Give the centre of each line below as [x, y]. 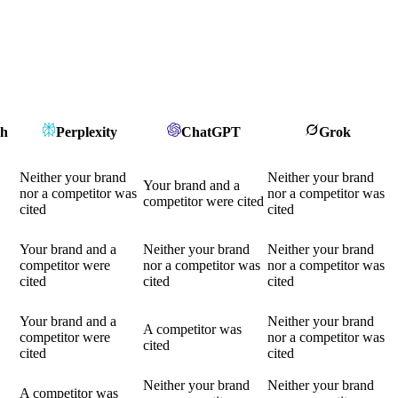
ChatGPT [211, 131]
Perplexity [87, 131]
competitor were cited [203, 201]
